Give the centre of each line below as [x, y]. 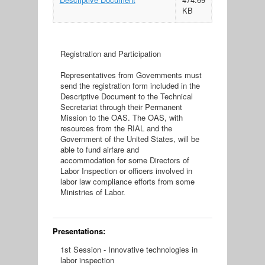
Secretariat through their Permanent [121, 106]
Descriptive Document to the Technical [126, 96]
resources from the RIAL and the [116, 128]
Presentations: [80, 231]
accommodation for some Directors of [125, 160]
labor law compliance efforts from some [127, 181]
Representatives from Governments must [131, 75]
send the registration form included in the [130, 85]
